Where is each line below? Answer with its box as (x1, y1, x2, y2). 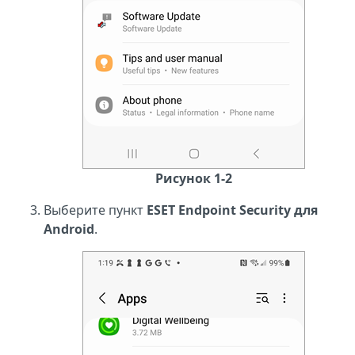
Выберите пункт (44, 201, 147, 219)
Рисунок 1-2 (155, 170, 232, 187)
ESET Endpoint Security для (147, 201, 318, 219)
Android (44, 220, 94, 238)
